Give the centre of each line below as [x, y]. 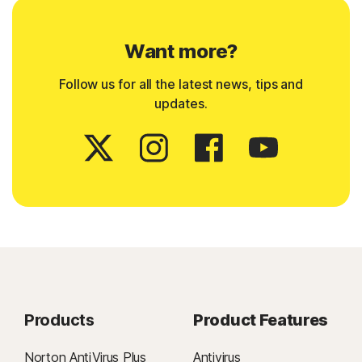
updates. [181, 103]
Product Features [261, 320]
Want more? [181, 51]
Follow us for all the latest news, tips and [181, 84]
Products [59, 320]
